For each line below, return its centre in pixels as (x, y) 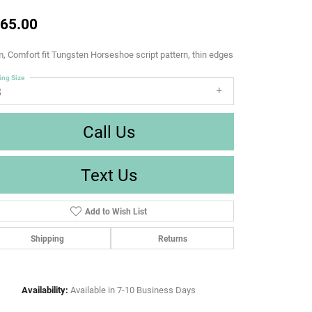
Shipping (47, 238)
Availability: (45, 289)
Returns (172, 238)
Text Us (109, 174)
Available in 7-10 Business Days (133, 289)
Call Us (109, 131)
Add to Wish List (116, 211)
